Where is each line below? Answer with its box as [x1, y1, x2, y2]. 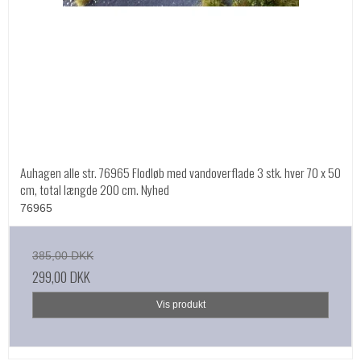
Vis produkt [156, 299, 205, 311]
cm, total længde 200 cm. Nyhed [20, 180, 169, 200]
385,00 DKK [32, 249, 93, 263]
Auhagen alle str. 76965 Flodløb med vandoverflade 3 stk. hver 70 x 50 [20, 163, 341, 183]
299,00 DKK [32, 266, 90, 288]
